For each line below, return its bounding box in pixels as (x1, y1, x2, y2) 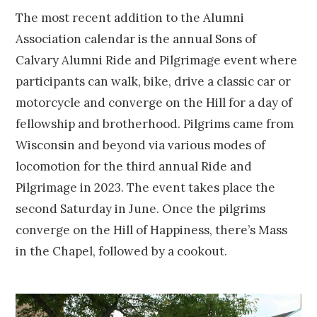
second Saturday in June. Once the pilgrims (16, 200, 266, 217)
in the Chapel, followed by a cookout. (16, 243, 228, 259)
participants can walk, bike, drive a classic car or (16, 73, 292, 89)
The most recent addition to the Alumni (16, 9, 245, 25)
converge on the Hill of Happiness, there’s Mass (16, 221, 288, 238)
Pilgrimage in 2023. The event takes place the (16, 179, 276, 195)
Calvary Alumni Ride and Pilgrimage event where (16, 52, 298, 68)
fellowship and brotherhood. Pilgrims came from (16, 115, 294, 132)
